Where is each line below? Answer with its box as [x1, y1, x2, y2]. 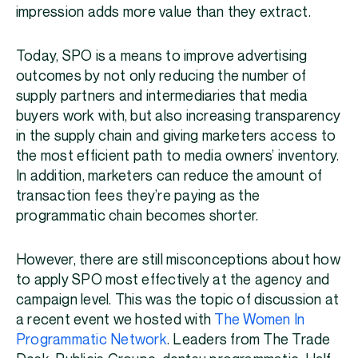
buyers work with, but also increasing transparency [16, 109, 341, 125]
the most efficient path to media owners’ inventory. [16, 149, 340, 165]
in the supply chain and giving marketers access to [16, 129, 336, 145]
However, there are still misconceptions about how [16, 253, 340, 268]
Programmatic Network [16, 332, 167, 348]
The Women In [214, 312, 305, 328]
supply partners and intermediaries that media [16, 89, 308, 105]
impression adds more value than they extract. [16, 5, 311, 21]
